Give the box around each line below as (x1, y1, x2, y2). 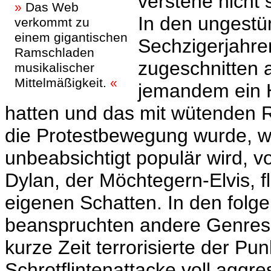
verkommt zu (15, 15, 90, 30)
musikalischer (15, 60, 94, 75)
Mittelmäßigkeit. (15, 75, 110, 90)
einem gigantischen (15, 30, 128, 45)
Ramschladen (15, 45, 94, 60)
